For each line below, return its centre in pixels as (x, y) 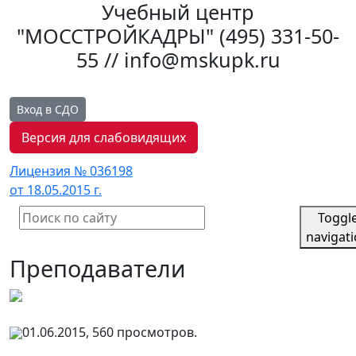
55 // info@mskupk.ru (178, 60)
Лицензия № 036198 (71, 171)
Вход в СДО (48, 109)
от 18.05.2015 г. (56, 190)
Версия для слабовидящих (104, 137)
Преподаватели (97, 268)
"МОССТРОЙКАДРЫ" (118, 36)
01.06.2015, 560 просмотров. (110, 332)
